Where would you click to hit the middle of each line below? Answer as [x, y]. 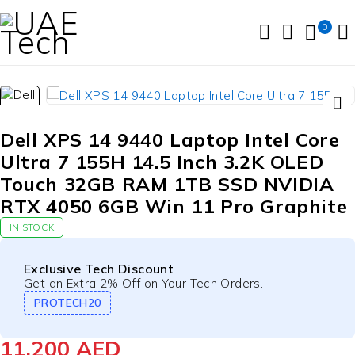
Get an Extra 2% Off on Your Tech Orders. [143, 283]
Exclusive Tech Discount [99, 269]
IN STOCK [32, 227]
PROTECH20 [68, 303]
